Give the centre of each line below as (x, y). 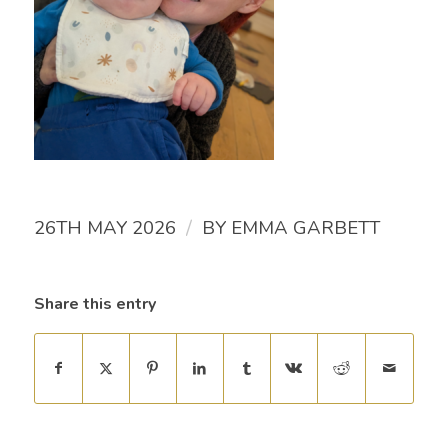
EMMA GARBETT (305, 228)
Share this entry (94, 304)
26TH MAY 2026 (104, 228)
